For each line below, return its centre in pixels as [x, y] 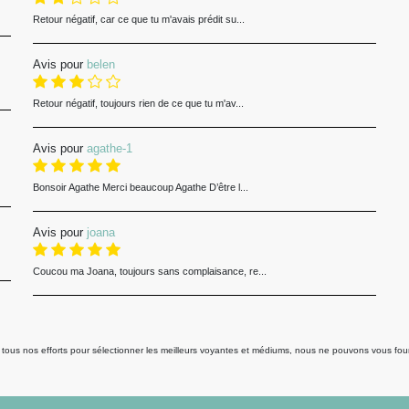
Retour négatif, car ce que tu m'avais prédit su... [138, 19]
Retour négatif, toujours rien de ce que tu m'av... [138, 103]
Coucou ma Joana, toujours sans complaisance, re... [149, 271]
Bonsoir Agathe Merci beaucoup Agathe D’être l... [140, 187]
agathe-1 [109, 148]
